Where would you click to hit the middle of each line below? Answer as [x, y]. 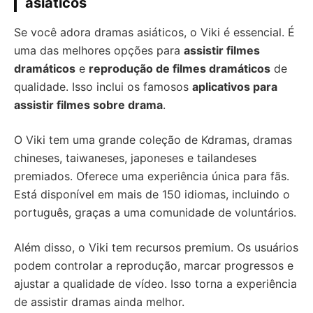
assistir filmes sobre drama [88, 105]
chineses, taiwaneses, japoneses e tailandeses [135, 158]
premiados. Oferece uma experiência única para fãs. [152, 176]
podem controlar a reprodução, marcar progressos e [154, 265]
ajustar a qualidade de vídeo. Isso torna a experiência [155, 284]
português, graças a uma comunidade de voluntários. [155, 212]
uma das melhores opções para [99, 50]
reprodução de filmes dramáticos [180, 68]
